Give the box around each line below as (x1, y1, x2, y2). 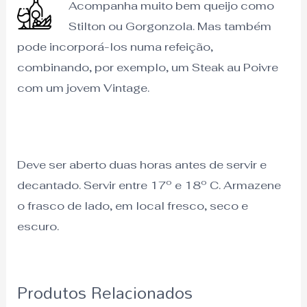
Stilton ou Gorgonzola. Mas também (68, 18, 271, 34)
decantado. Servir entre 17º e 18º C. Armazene (17, 177, 282, 193)
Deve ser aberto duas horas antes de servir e (17, 157, 267, 173)
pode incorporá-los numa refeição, (17, 38, 214, 54)
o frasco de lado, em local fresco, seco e (17, 198, 249, 214)
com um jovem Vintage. (17, 79, 150, 95)
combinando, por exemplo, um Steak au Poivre (17, 59, 279, 75)
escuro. (17, 219, 60, 234)
